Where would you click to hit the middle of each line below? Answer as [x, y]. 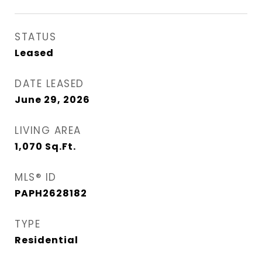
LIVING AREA [48, 131]
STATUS [35, 37]
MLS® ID [36, 177]
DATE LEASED [49, 84]
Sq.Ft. [61, 147]
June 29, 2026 [52, 100]
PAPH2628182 [51, 194]
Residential [46, 240]
